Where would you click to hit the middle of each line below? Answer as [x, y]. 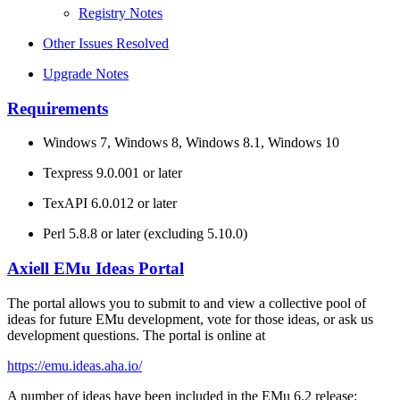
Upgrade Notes [86, 73]
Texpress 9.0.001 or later [112, 173]
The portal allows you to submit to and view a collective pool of [187, 303]
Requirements [58, 108]
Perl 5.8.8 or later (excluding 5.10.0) [145, 234]
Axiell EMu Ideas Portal [96, 268]
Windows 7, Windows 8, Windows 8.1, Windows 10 [191, 143]
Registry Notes [121, 12]
